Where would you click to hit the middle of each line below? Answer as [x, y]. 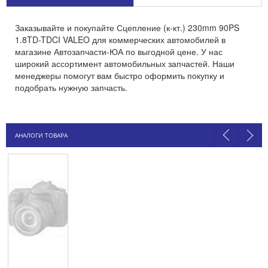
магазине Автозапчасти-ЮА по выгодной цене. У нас [119, 51]
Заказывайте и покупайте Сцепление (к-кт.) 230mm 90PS [127, 28]
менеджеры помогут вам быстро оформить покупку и [120, 75]
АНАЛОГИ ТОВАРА [41, 135]
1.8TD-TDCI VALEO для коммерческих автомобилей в [120, 39]
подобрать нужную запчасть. [71, 87]
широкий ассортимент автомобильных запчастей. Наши [125, 63]
